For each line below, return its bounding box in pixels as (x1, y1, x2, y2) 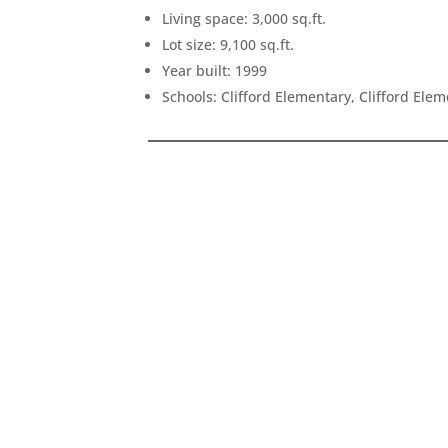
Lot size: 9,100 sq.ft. (162, 34, 295, 54)
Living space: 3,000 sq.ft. (162, 8, 327, 28)
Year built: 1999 (162, 60, 268, 80)
